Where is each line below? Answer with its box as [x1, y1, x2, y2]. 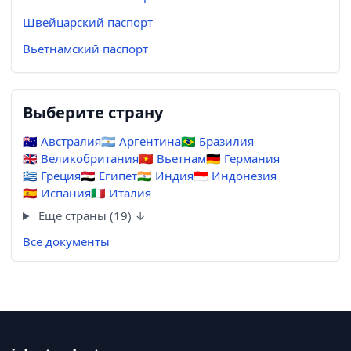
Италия [106, 185, 151, 201]
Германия [221, 150, 280, 166]
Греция [38, 168, 81, 183]
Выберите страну [23, 101, 163, 123]
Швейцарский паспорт [23, 14, 153, 31]
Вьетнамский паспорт [23, 41, 148, 57]
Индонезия [208, 168, 277, 183]
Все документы [23, 233, 110, 249]
